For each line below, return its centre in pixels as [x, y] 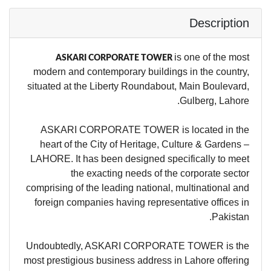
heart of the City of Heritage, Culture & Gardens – [145, 144]
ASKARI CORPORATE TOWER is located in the [145, 130]
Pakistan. [230, 217]
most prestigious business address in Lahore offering [136, 260]
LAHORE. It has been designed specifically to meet [140, 159]
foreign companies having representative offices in [142, 202]
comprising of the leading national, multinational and [138, 188]
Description [219, 23]
